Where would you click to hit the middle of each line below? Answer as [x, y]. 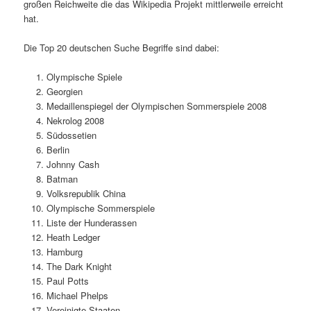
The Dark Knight [79, 266]
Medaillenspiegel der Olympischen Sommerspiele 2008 [156, 106]
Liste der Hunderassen [91, 222]
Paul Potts [67, 280]
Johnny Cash [73, 164]
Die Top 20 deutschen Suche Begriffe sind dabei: [122, 47]
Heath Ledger [73, 237]
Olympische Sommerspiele [100, 208]
